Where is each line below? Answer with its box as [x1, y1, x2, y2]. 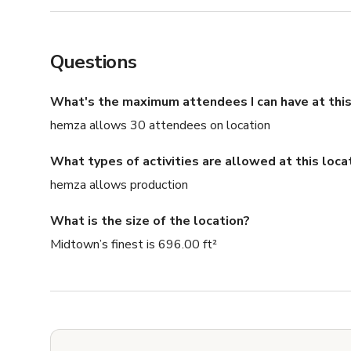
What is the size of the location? [50, 212, 250, 230]
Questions [50, 49, 137, 75]
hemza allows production [50, 176, 188, 194]
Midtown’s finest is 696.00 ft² [50, 236, 217, 254]
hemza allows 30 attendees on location [50, 117, 270, 135]
